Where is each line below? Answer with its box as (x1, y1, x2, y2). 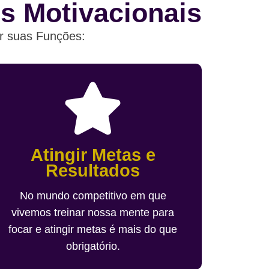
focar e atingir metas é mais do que (8, 223, 178, 235)
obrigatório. (65, 240, 120, 252)
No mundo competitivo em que (19, 189, 166, 202)
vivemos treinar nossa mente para (11, 206, 175, 219)
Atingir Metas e (30, 145, 156, 165)
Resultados (46, 160, 141, 180)
